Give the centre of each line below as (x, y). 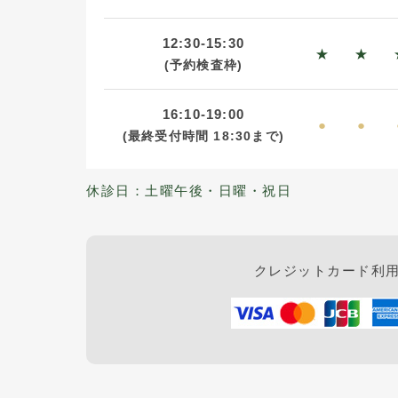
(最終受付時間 (166, 136)
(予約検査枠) (203, 65)
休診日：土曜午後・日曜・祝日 (189, 190)
